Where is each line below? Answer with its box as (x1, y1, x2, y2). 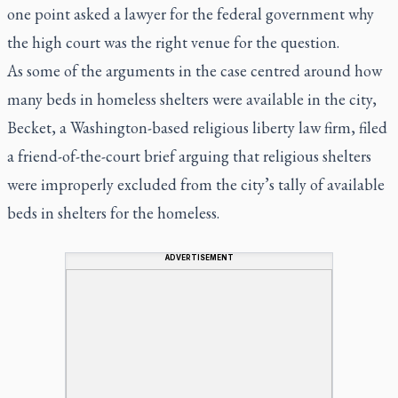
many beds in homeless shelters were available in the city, (7, 88, 377, 109)
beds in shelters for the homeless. (7, 202, 219, 223)
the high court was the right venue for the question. (7, 31, 339, 52)
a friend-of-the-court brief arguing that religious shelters (7, 145, 371, 166)
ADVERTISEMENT (164, 252, 234, 262)
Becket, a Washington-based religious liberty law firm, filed (7, 116, 387, 138)
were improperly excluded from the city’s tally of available (7, 173, 385, 195)
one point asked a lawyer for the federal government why (7, 3, 374, 24)
